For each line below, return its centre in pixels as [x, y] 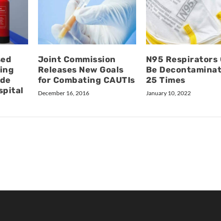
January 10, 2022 [168, 93]
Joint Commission [77, 59]
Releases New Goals [81, 69]
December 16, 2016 [63, 93]
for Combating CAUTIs [86, 80]
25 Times [166, 80]
